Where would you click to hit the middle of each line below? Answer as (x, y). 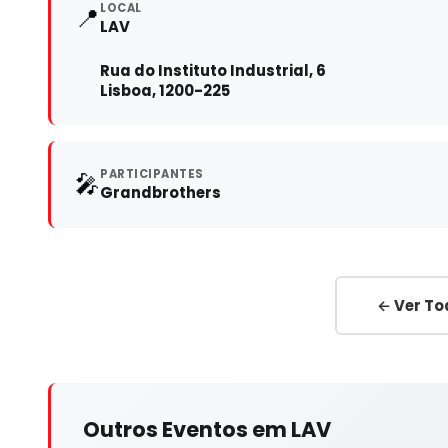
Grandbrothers (160, 192)
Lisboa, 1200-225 (165, 90)
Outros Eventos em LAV (207, 429)
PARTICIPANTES (152, 173)
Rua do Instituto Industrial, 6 (213, 70)
